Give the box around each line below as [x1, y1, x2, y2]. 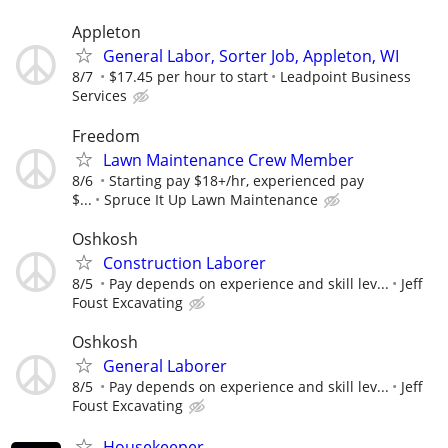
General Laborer [103, 354, 227, 377]
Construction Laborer [103, 251, 266, 274]
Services [72, 86, 127, 106]
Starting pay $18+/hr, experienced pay [109, 170, 364, 190]
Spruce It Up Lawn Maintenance [104, 189, 318, 209]
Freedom [72, 124, 140, 147]
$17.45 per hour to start [109, 67, 268, 87]
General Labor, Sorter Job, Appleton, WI [103, 45, 399, 68]
